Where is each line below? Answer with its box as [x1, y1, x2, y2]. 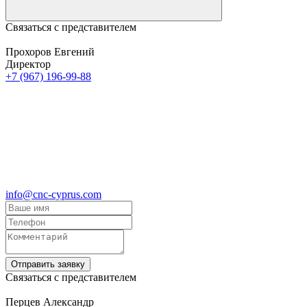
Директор [5, 58, 51, 70]
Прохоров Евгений [5, 45, 95, 58]
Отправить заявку [11, 258, 85, 269]
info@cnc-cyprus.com [5, 188, 101, 200]
